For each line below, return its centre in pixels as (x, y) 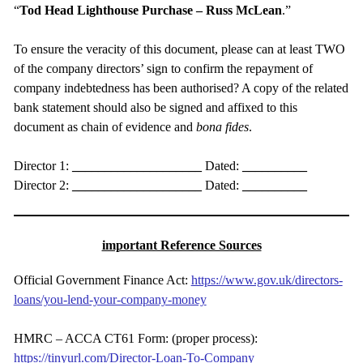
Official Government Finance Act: (102, 280)
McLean (258, 10)
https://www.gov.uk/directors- (267, 280)
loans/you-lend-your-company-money (110, 299)
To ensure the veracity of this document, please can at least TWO (179, 49)
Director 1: (43, 165)
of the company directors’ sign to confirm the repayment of (163, 68)
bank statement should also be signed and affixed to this (155, 107)
